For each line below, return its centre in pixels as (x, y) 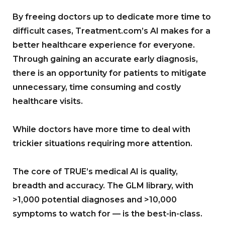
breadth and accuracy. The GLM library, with (103, 186)
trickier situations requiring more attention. (102, 144)
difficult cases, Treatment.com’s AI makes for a (111, 31)
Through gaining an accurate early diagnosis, (105, 59)
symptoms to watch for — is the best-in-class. (107, 214)
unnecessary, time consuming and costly (97, 87)
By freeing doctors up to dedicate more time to (112, 17)
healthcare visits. (48, 101)
